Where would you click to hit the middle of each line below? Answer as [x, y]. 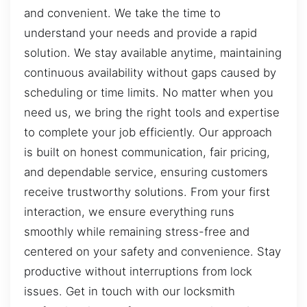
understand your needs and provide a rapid [140, 33]
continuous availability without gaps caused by [150, 72]
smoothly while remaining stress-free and [137, 231]
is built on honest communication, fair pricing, [147, 152]
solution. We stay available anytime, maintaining [153, 52]
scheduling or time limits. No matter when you [149, 92]
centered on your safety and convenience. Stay [152, 251]
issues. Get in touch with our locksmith [130, 291]
